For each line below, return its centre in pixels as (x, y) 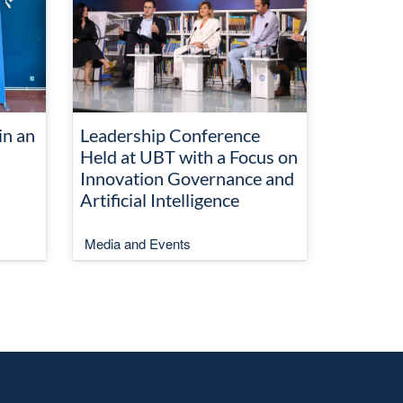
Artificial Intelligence (160, 200)
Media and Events (138, 243)
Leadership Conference (170, 135)
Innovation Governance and (187, 178)
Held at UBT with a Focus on (189, 157)
